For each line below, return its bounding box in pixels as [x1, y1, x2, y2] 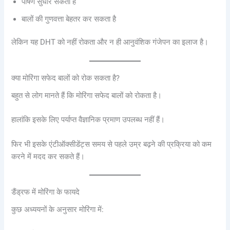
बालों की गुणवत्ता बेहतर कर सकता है [22, 14, 117, 24]
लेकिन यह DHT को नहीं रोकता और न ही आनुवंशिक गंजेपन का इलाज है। [11, 37, 209, 47]
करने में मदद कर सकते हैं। [11, 151, 85, 161]
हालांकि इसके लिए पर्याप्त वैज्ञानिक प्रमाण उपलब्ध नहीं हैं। [11, 115, 165, 125]
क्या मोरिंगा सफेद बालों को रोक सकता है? [11, 72, 120, 83]
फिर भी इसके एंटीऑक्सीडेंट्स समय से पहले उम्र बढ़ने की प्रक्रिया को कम [11, 139, 212, 149]
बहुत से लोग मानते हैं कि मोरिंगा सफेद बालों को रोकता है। [11, 90, 162, 100]
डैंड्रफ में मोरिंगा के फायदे [11, 186, 80, 197]
